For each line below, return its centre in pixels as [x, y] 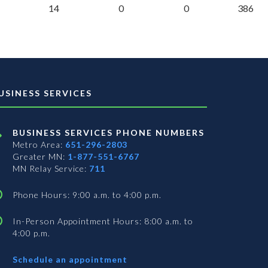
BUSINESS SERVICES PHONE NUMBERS [109, 133]
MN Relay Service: [51, 169]
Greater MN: [40, 157]
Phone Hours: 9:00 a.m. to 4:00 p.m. [87, 195]
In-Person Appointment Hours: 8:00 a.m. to [103, 221]
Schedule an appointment [70, 260]
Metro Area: [39, 145]
